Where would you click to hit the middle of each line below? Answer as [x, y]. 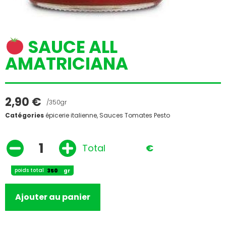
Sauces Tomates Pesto [135, 115]
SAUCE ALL [71, 47]
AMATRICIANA [67, 63]
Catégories [24, 115]
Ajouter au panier [53, 197]
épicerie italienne [71, 115]
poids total [29, 171]
